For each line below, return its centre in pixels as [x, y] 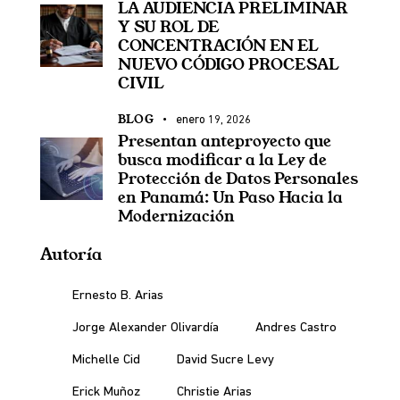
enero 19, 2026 [213, 120]
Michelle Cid [106, 360]
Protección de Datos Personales [238, 179]
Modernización [176, 216]
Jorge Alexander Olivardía [146, 328]
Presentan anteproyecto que [225, 141]
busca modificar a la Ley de [222, 160]
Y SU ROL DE [169, 27]
